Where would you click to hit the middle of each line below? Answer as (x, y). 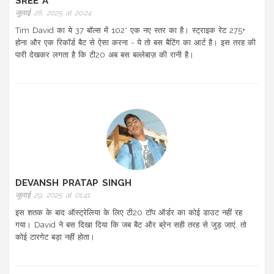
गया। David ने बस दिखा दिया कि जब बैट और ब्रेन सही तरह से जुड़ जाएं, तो (131, 225)
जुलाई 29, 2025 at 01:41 (53, 195)
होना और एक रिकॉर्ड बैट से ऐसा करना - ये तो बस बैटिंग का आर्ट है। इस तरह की (135, 43)
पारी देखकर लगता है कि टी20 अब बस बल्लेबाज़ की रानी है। (105, 55)
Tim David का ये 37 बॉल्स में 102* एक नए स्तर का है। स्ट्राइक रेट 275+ (130, 31)
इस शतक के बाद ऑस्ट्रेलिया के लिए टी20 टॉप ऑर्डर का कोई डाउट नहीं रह (129, 213)
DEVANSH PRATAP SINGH (73, 183)
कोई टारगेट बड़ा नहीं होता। (55, 237)
